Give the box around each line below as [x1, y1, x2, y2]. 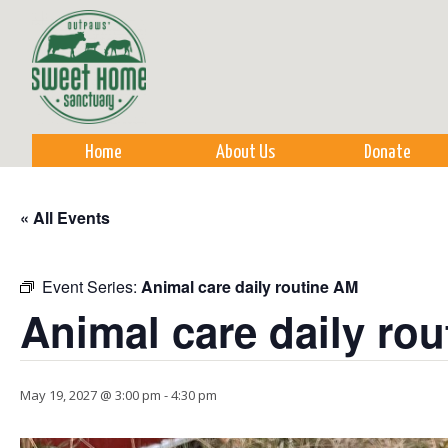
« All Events [20, 206, 110, 229]
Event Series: [42, 275, 141, 298]
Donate [363, 143, 411, 162]
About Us [215, 143, 275, 162]
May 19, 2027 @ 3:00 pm [20, 386, 161, 404]
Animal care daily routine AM [141, 275, 358, 298]
